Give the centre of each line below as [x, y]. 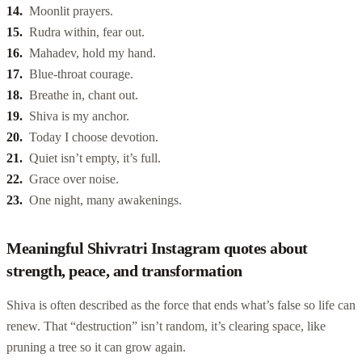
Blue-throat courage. [81, 74]
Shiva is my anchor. [79, 116]
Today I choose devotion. [94, 137]
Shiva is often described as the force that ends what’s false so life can [181, 305]
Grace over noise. [74, 179]
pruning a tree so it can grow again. [96, 347]
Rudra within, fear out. [87, 32]
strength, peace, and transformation [124, 270]
